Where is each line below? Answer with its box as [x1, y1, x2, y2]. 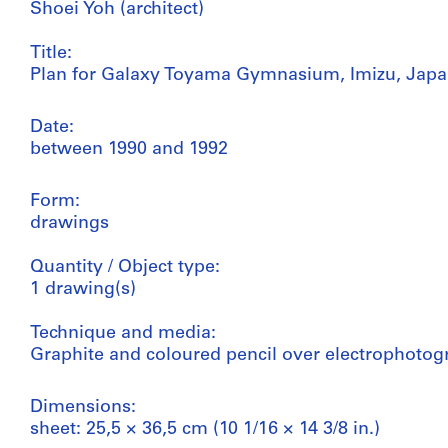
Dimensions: [30, 397, 136, 417]
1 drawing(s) [30, 279, 136, 299]
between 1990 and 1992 [30, 139, 228, 159]
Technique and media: [30, 323, 216, 343]
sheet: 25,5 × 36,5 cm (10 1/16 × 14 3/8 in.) [30, 419, 380, 439]
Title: [30, 43, 72, 63]
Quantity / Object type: [30, 257, 220, 277]
